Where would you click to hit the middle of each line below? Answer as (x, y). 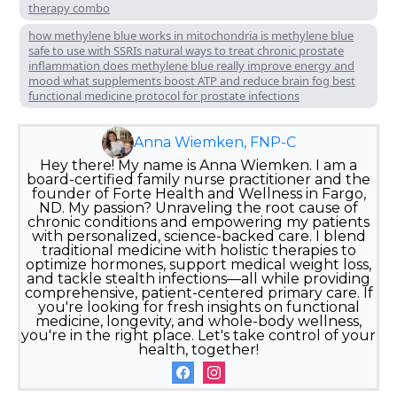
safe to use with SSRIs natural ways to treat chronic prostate (186, 51)
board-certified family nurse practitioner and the (198, 180)
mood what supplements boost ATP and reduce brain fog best (192, 81)
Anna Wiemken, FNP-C (214, 143)
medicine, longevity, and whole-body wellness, (198, 322)
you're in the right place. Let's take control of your (198, 336)
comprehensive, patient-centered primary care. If (198, 293)
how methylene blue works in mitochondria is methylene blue (191, 36)
